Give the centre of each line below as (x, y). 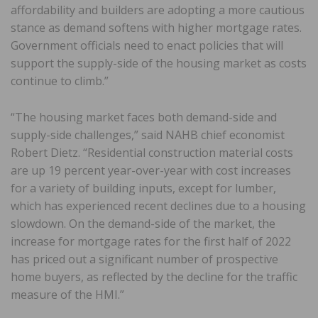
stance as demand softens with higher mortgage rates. (156, 27)
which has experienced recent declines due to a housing (158, 205)
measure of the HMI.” (67, 294)
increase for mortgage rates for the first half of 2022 (151, 241)
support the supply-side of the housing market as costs (159, 63)
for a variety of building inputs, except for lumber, (143, 188)
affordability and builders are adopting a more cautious (158, 10)
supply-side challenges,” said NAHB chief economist (148, 135)
